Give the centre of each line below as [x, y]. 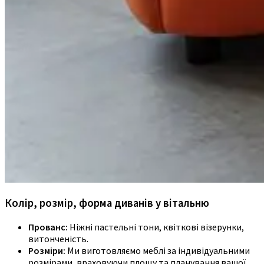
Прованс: [48, 227]
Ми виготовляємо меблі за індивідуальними [158, 250]
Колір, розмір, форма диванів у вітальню [107, 203]
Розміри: [47, 250]
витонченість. [58, 238]
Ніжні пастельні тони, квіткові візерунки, [156, 227]
